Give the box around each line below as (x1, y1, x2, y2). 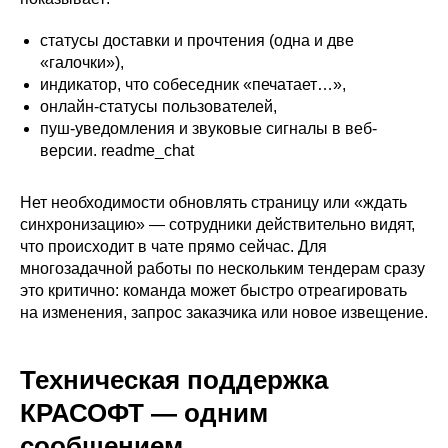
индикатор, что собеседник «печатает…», (40, 76, 346, 94)
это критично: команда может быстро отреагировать (20, 282, 407, 300)
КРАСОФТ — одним (20, 398, 268, 429)
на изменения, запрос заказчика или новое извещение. (20, 304, 428, 322)
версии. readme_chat (40, 142, 194, 160)
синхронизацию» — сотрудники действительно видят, (20, 216, 415, 234)
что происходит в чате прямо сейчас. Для (20, 238, 327, 256)
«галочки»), (40, 54, 124, 72)
